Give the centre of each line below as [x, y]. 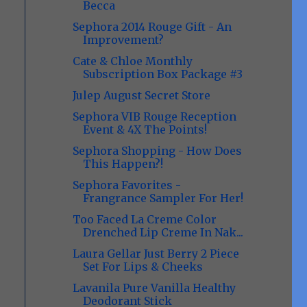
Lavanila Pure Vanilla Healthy [154, 288]
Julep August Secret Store [141, 95]
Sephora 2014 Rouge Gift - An [152, 27]
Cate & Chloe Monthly [132, 61]
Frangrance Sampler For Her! [163, 198]
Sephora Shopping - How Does [157, 151]
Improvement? [123, 40]
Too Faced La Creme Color [144, 219]
